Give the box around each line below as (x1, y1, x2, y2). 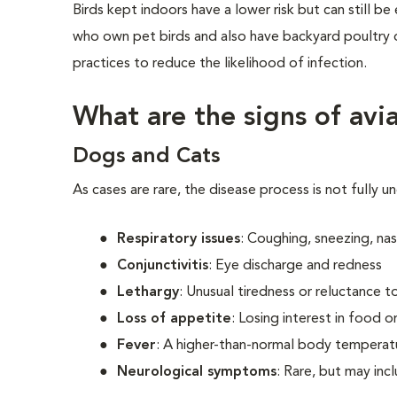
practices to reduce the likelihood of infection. (73, 57, 371, 71)
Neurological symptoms (117, 365, 277, 379)
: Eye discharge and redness (208, 259, 383, 273)
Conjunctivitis (117, 259, 209, 273)
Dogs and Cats (73, 146, 221, 167)
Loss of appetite (117, 312, 232, 326)
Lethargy (117, 285, 180, 300)
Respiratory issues (117, 232, 241, 246)
